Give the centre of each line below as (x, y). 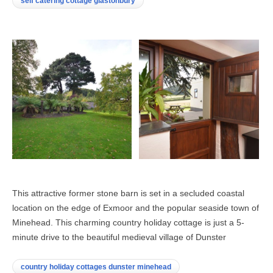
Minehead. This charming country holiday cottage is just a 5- (128, 222)
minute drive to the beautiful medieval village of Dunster (119, 237)
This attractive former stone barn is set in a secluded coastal (128, 193)
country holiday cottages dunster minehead (96, 267)
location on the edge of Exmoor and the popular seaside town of (136, 207)
